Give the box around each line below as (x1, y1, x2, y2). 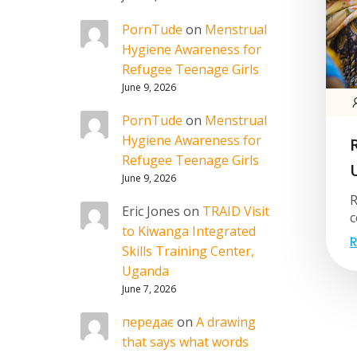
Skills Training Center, (122, 242, 254, 260)
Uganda (122, 262, 169, 280)
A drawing (196, 313, 256, 331)
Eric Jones (122, 202, 180, 220)
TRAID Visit (202, 202, 269, 220)
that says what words (122, 333, 249, 351)
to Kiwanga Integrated (122, 222, 256, 240)
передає (122, 313, 174, 331)
